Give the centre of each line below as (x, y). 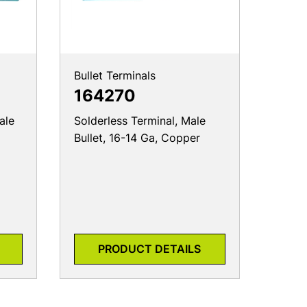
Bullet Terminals (114, 75)
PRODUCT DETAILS (150, 249)
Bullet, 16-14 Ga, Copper (137, 137)
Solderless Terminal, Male (139, 120)
